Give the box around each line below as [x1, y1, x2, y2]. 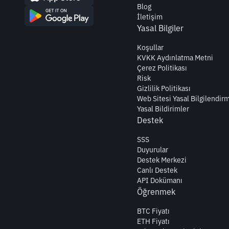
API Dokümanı [137, 176, 182, 186]
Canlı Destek [137, 166, 177, 175]
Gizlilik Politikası [137, 84, 191, 94]
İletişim [137, 12, 163, 22]
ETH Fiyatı [137, 217, 170, 226]
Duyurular [137, 145, 168, 155]
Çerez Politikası [137, 63, 187, 73]
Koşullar [137, 43, 164, 53]
